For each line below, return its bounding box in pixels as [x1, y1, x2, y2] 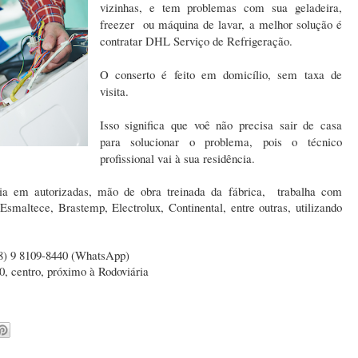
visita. [99, 83, 133, 100]
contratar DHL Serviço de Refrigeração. [99, 33, 296, 50]
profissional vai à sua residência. [99, 150, 255, 167]
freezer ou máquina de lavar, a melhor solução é [99, 16, 342, 33]
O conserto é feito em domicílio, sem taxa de [99, 66, 342, 83]
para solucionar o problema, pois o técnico [99, 133, 342, 150]
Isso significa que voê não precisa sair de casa [99, 117, 342, 133]
